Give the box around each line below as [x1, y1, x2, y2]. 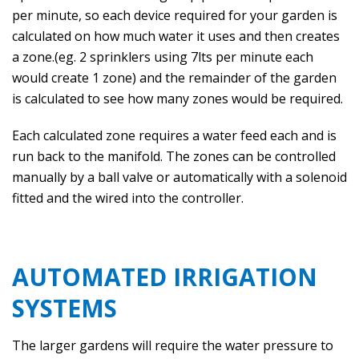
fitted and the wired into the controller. [12, 189, 244, 207]
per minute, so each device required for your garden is [12, 6, 337, 24]
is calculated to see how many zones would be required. [12, 90, 343, 107]
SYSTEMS [12, 292, 117, 325]
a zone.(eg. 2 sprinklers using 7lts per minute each [12, 48, 313, 66]
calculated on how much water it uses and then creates [12, 27, 340, 45]
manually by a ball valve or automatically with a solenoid [12, 168, 347, 186]
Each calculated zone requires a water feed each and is [12, 127, 337, 144]
